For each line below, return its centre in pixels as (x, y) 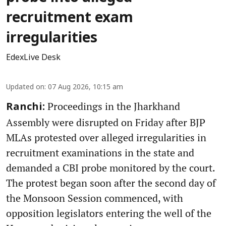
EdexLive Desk (33, 58)
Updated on (25, 88)
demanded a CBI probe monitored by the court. (111, 168)
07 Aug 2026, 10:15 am (86, 88)
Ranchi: (25, 108)
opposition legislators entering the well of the (109, 213)
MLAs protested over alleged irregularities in (106, 138)
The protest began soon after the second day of (111, 183)
